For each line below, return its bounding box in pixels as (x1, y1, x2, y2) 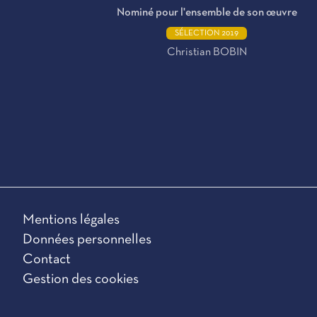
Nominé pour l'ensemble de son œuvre (116, 8, 297, 18)
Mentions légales (23, 214, 120, 226)
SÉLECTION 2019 (175, 30, 238, 37)
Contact (23, 253, 71, 266)
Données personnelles (23, 234, 151, 246)
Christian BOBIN (166, 47, 247, 57)
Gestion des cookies (23, 273, 139, 286)
